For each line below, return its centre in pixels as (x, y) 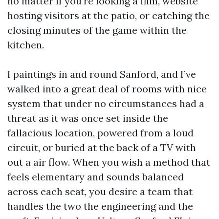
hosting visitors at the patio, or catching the (109, 15)
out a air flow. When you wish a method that (109, 162)
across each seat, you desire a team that (100, 191)
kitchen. (26, 45)
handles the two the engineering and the (100, 206)
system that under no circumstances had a (106, 103)
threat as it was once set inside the (88, 118)
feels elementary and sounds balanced (96, 177)
